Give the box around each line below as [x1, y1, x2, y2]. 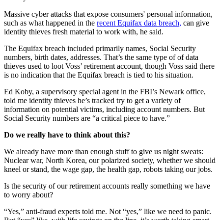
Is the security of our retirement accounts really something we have [4, 181, 210, 190]
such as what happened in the [4, 18, 97, 27]
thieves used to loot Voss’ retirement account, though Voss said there [4, 61, 215, 70]
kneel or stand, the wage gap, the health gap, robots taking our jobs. [4, 165, 213, 173]
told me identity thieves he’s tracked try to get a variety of [4, 96, 181, 105]
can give [181, 18, 209, 27]
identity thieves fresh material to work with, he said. [4, 27, 164, 36]
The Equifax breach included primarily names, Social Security [4, 44, 196, 53]
